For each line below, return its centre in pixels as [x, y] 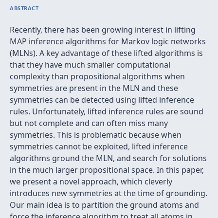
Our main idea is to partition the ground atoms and [104, 205]
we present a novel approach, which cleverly [91, 182]
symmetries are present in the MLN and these [94, 88]
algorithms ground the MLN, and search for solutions [108, 158]
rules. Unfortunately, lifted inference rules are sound [107, 111]
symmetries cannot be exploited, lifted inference [99, 146]
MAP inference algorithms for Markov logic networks [108, 41]
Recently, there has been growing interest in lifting [103, 30]
